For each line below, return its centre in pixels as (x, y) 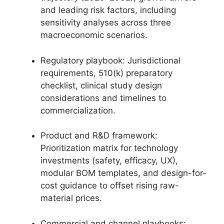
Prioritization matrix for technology (109, 148)
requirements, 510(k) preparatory (106, 73)
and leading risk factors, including (108, 10)
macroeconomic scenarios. (94, 35)
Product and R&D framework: (99, 135)
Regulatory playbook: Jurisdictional (110, 60)
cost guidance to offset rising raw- (110, 185)
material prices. (71, 198)
